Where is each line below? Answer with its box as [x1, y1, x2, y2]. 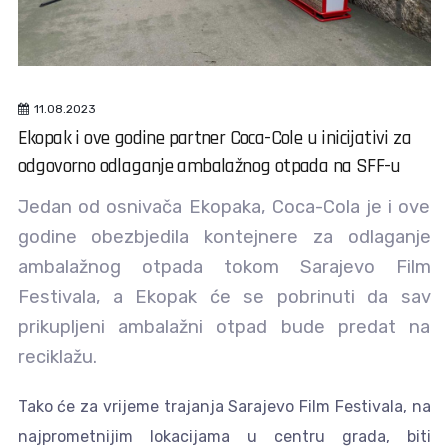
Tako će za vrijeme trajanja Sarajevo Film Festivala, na [17, 396, 431, 416]
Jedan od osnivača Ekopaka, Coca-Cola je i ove [17, 195, 431, 218]
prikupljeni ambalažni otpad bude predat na [17, 315, 431, 338]
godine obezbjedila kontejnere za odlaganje [17, 225, 431, 248]
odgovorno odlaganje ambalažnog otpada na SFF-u [17, 152, 401, 179]
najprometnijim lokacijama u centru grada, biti [17, 426, 431, 446]
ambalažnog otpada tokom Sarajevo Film [17, 255, 431, 278]
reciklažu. [17, 345, 97, 368]
